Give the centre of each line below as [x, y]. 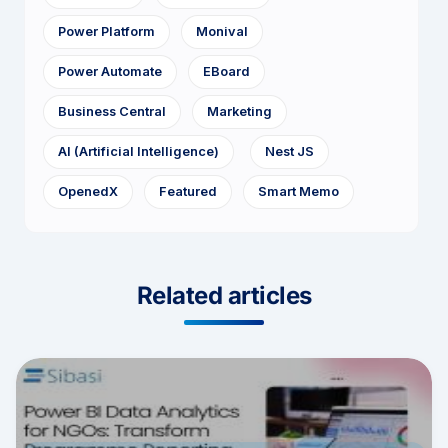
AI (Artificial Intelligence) [138, 152]
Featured [188, 192]
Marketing [239, 112]
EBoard [226, 72]
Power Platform [106, 32]
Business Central [112, 112]
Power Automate [110, 72]
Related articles [224, 296]
